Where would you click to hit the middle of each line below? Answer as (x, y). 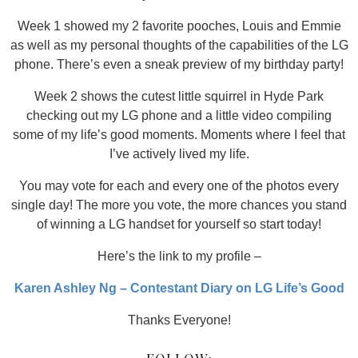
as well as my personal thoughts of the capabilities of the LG (179, 45)
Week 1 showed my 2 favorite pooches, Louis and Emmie (179, 26)
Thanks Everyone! (179, 320)
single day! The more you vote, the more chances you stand (179, 205)
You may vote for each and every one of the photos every (179, 186)
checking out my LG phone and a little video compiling (179, 115)
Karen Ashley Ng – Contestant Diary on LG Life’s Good (179, 288)
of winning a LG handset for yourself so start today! (179, 224)
